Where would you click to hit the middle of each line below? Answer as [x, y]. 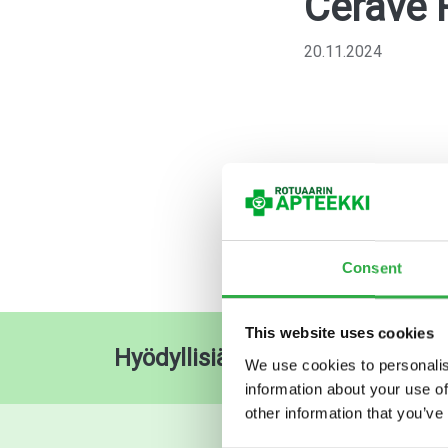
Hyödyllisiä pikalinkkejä [239, 358]
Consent [372, 268]
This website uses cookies [339, 333]
